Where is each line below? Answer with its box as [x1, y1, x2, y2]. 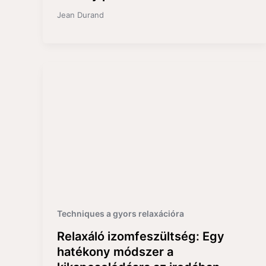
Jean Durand [57, 9, 104, 20]
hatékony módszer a [57, 244, 173, 259]
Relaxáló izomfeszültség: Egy [57, 229, 224, 243]
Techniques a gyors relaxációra [57, 208, 184, 218]
